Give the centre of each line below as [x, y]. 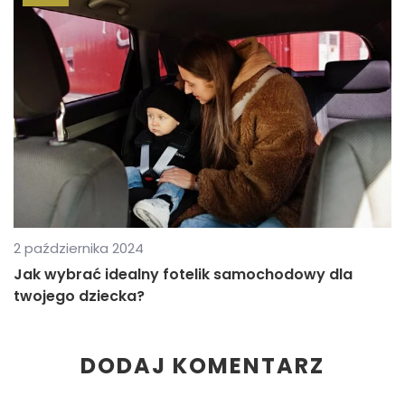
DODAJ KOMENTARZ [202, 365]
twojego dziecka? [79, 296]
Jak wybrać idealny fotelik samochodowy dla [183, 274]
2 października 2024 [79, 248]
